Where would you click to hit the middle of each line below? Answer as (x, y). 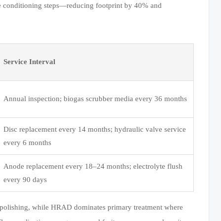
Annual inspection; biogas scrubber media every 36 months (95, 98)
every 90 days (25, 179)
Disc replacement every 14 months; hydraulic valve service (95, 129)
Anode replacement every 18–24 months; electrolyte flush (93, 166)
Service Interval (30, 61)
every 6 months (28, 142)
